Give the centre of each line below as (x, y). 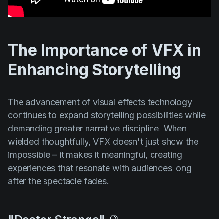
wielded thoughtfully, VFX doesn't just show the (103, 141)
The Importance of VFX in (105, 50)
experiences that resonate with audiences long (100, 168)
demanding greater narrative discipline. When (97, 128)
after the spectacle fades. (58, 181)
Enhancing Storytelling (95, 69)
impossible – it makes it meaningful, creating (95, 154)
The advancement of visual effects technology (100, 102)
